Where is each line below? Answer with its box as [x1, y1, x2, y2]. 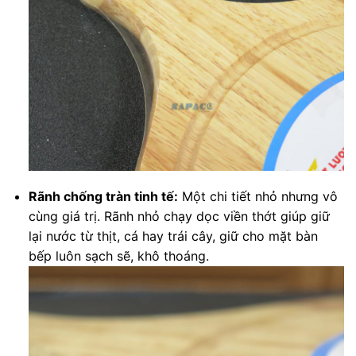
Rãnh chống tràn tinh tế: [28, 188, 178, 205]
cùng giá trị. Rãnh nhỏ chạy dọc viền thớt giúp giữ [28, 208, 330, 225]
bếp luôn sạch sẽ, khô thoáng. [28, 248, 209, 265]
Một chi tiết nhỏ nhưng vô [177, 188, 338, 205]
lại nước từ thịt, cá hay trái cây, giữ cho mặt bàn [28, 228, 318, 245]
